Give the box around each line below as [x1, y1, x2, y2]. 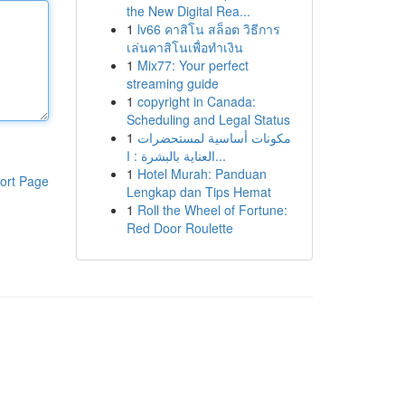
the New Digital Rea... [126, 2, 250, 20]
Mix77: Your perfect [137, 56, 249, 74]
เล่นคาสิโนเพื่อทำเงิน [126, 38, 243, 56]
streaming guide [126, 74, 219, 92]
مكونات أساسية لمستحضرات [137, 128, 291, 146]
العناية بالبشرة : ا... [214, 146, 226, 165]
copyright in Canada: [137, 92, 256, 110]
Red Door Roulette [126, 219, 233, 237]
